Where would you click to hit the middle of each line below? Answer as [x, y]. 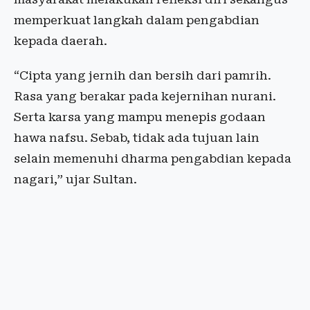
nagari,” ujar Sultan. [75, 180]
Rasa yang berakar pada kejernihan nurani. [145, 97]
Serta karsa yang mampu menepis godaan [140, 117]
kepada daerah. [61, 41]
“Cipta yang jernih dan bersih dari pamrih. [143, 76]
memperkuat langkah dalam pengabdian [137, 20]
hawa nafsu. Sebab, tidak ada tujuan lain [137, 138]
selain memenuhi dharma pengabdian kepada [153, 159]
